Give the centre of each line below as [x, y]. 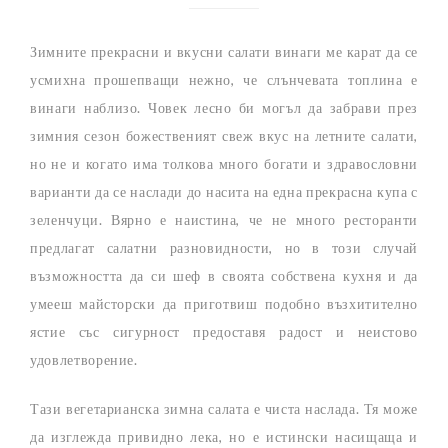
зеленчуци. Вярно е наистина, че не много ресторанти [224, 219]
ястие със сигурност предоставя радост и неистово [224, 331]
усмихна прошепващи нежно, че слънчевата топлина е [224, 79]
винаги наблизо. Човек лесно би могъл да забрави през [224, 107]
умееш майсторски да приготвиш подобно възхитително [224, 303]
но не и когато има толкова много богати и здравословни [224, 163]
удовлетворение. [84, 359]
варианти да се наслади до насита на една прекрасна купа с [224, 191]
